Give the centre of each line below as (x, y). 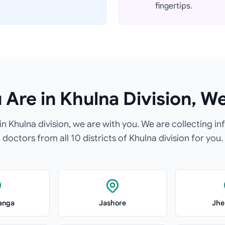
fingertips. (174, 6)
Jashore (112, 203)
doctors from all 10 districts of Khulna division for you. (113, 138)
